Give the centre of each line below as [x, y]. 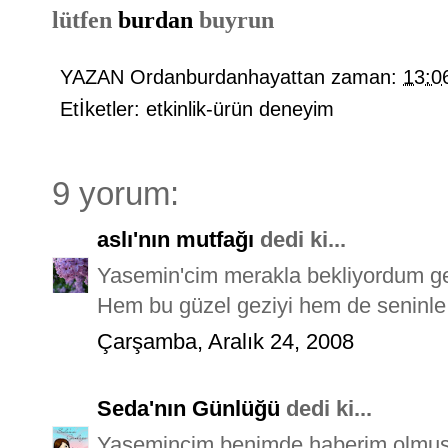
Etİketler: [103, 108]
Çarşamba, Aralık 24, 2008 [225, 341]
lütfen [85, 19]
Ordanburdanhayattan [227, 76]
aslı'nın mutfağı [175, 239]
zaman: [367, 76]
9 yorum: [115, 193]
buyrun [236, 19]
